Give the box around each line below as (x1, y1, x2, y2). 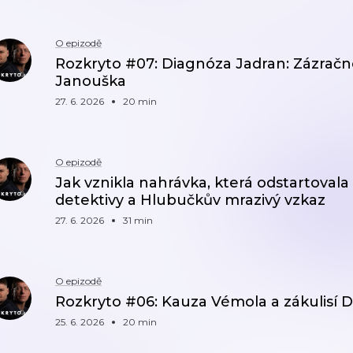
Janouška (55, 72, 126, 90)
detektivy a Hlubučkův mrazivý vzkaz (55, 191, 325, 209)
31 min (123, 214, 153, 226)
